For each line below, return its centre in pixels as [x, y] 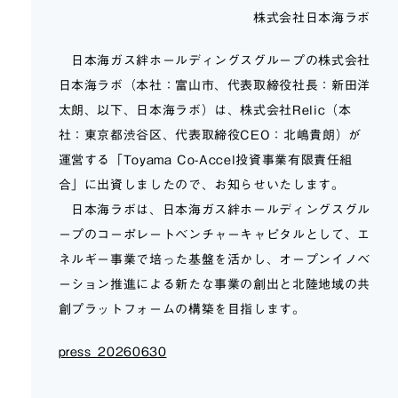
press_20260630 [112, 352]
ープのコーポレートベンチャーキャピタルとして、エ [214, 235]
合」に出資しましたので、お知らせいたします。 [201, 185]
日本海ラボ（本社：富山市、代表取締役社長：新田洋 [214, 85]
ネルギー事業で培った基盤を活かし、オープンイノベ [214, 259]
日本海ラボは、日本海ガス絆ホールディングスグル [214, 210]
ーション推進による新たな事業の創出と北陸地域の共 [214, 284]
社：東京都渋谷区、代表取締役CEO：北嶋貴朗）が [210, 135]
